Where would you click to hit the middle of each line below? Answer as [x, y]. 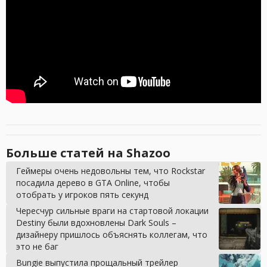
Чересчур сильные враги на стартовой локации [112, 211]
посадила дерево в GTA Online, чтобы [93, 183]
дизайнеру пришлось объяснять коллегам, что [112, 235]
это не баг [37, 247]
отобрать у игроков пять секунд [82, 195]
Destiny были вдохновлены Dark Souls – [96, 223]
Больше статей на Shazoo [88, 153]
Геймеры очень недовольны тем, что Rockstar [111, 171]
